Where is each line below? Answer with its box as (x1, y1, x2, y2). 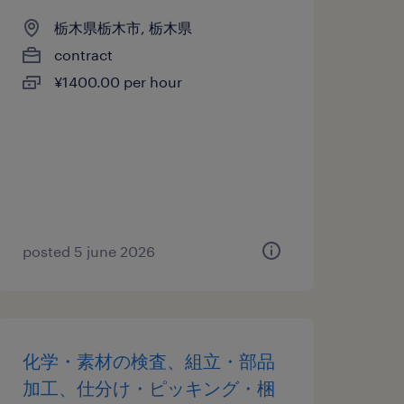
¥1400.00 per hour (53, 73, 182, 90)
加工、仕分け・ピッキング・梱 (22, 377, 275, 399)
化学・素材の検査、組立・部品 (22, 350, 275, 372)
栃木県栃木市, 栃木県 (53, 19, 192, 36)
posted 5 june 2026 (22, 243, 155, 260)
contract (53, 46, 113, 63)
